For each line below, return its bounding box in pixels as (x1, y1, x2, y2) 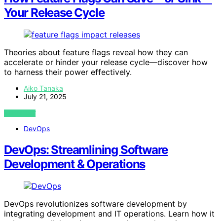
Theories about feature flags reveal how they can (4, 47, 188, 57)
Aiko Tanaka (24, 83, 63, 92)
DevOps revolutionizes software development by (4, 198, 187, 209)
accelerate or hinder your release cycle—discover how (4, 57, 208, 67)
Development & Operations (4, 156, 146, 171)
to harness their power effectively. (4, 67, 132, 77)
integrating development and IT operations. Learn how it (4, 208, 215, 219)
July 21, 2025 (24, 92, 67, 101)
